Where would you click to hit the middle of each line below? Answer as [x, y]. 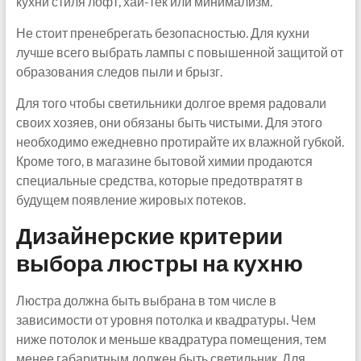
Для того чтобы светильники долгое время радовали [171, 102]
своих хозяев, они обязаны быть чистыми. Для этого [169, 122]
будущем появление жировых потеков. [131, 199]
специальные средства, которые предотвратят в [159, 180]
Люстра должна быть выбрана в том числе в [146, 300]
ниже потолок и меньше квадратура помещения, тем [171, 338]
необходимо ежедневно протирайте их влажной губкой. [180, 141]
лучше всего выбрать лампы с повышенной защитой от [179, 52]
